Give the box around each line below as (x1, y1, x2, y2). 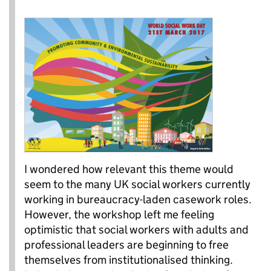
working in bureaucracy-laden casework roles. (24, 192, 252, 206)
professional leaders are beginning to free (24, 237, 229, 252)
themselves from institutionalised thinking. (24, 252, 233, 267)
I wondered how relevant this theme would (24, 162, 233, 176)
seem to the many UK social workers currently (24, 177, 250, 191)
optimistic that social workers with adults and (24, 222, 249, 237)
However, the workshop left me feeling (24, 207, 214, 221)
